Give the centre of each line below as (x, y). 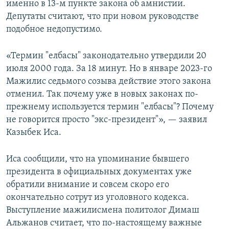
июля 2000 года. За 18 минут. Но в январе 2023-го (109, 69)
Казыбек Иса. (34, 133)
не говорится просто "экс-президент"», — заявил (107, 120)
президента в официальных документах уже (99, 172)
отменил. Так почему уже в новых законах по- (102, 95)
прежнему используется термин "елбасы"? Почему (110, 107)
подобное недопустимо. (54, 30)
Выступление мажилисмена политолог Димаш (103, 211)
